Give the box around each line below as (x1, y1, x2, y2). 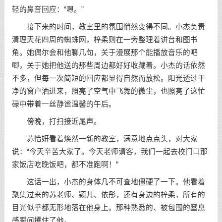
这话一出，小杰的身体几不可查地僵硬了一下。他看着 (11, 177, 205, 186)
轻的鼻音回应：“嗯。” (11, 5, 84, 14)
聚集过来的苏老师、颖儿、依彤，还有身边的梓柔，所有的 (11, 190, 205, 199)
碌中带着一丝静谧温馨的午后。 (11, 100, 116, 109)
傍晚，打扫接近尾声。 (11, 117, 101, 125)
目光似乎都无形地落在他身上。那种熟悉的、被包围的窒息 (11, 203, 205, 212)
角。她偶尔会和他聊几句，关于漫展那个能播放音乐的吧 (11, 49, 198, 57)
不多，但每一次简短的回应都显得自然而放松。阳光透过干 (11, 74, 205, 83)
